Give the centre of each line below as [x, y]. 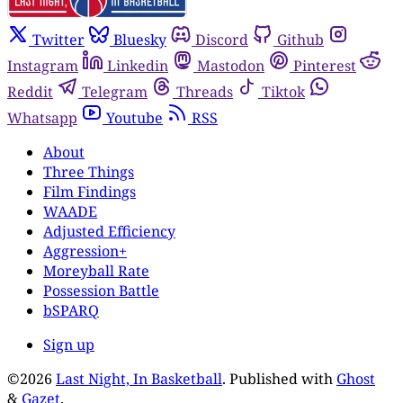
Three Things [89, 171]
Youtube [134, 117]
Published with [283, 378]
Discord [222, 39]
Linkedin [138, 65]
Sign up [69, 344]
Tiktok [283, 91]
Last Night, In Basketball [139, 378]
